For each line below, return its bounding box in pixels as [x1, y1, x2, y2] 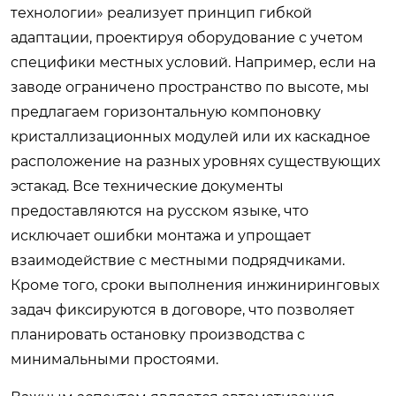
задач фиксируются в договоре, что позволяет [11, 301, 354, 318]
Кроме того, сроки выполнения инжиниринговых [11, 276, 379, 293]
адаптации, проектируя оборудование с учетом [11, 28, 363, 46]
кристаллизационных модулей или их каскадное [11, 127, 370, 145]
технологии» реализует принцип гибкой [11, 4, 312, 21]
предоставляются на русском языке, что [11, 202, 308, 219]
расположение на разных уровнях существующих [11, 152, 380, 170]
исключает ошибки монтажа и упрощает [11, 226, 311, 244]
